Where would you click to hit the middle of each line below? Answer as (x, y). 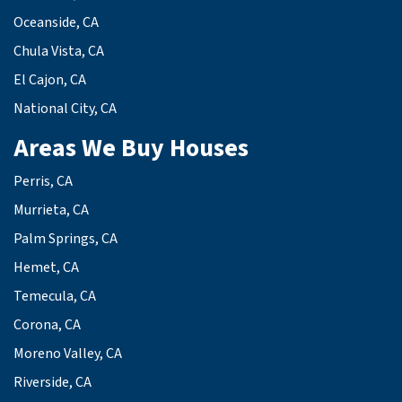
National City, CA (65, 109)
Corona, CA (47, 325)
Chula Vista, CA (59, 52)
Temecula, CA (55, 297)
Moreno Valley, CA (68, 354)
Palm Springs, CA (66, 239)
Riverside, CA (52, 383)
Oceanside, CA (56, 23)
